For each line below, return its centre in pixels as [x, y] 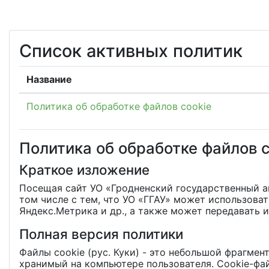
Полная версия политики [101, 234]
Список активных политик [131, 51]
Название [49, 79]
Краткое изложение [84, 170]
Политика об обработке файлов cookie [119, 106]
